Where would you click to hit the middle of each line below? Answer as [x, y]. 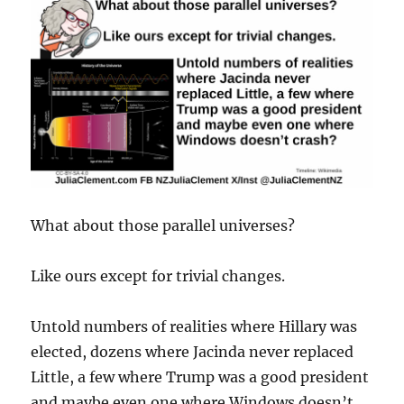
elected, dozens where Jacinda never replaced [193, 351]
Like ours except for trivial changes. [158, 275]
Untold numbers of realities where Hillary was [194, 326]
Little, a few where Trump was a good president [200, 376]
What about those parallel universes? [163, 225]
